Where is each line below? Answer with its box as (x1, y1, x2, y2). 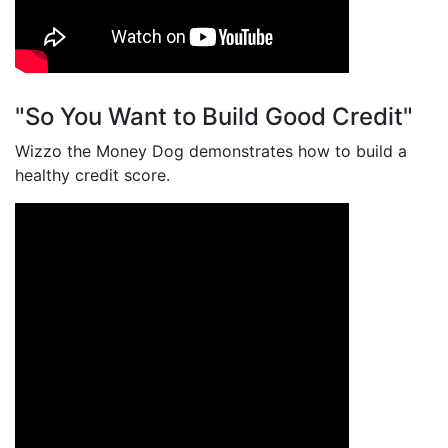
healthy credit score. (15, 165, 170, 186)
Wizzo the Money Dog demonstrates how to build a (15, 141, 407, 162)
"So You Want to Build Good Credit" (15, 102, 413, 132)
